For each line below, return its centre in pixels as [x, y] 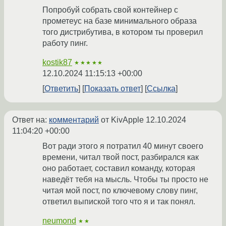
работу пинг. [65, 43]
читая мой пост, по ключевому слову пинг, [120, 191]
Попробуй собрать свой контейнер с [110, 10]
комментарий [74, 120]
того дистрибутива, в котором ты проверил [123, 32]
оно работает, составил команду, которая [119, 168]
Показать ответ [112, 89]
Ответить [61, 89]
